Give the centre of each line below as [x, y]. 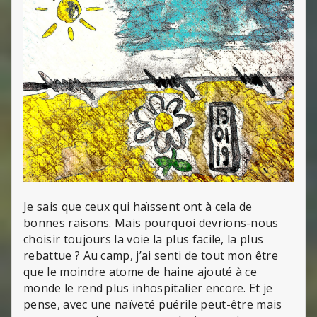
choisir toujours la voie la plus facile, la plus [144, 239]
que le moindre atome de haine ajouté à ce [140, 271]
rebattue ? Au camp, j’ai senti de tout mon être [151, 255]
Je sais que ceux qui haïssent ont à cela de [138, 206]
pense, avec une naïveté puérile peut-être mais [153, 304]
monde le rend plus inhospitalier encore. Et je [148, 288]
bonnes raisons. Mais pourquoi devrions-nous [151, 223]
